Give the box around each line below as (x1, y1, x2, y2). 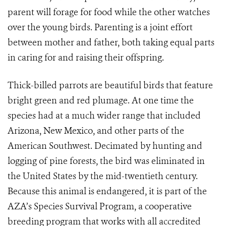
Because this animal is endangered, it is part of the (8, 185, 207, 197)
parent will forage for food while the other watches (8, 6, 210, 18)
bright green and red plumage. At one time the (8, 94, 194, 106)
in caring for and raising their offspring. (8, 51, 166, 64)
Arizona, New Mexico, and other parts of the (8, 125, 184, 137)
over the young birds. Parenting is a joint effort (8, 21, 193, 33)
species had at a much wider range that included (8, 109, 201, 122)
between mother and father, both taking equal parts (8, 36, 214, 48)
